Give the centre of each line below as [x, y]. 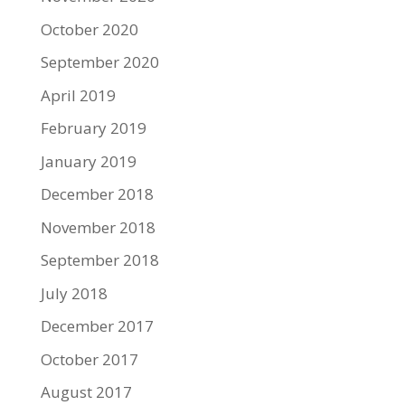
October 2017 [89, 359]
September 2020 [99, 62]
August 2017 [86, 392]
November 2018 [98, 227]
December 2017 [97, 326]
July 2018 [74, 293]
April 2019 [78, 95]
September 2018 [99, 260]
